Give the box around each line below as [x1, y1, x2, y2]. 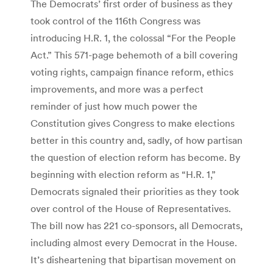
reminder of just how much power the [30, 99, 197, 112]
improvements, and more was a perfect [30, 82, 204, 95]
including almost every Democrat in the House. [30, 236, 237, 249]
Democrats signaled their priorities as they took [30, 185, 239, 197]
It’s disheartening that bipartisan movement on [30, 253, 236, 266]
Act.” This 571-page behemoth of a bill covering [30, 48, 238, 61]
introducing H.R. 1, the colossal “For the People [30, 31, 236, 44]
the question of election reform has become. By [30, 151, 241, 163]
